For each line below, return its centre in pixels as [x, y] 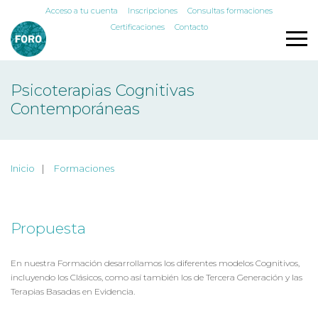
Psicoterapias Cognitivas [103, 91]
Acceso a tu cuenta [82, 11]
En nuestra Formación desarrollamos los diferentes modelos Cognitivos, [155, 263]
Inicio [23, 168]
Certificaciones [137, 27]
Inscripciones [153, 11]
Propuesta [48, 228]
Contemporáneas [75, 109]
